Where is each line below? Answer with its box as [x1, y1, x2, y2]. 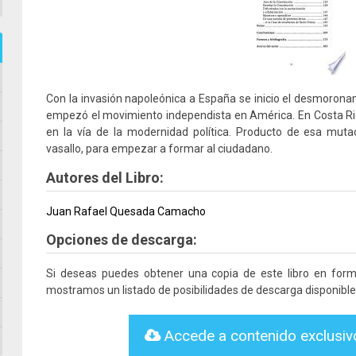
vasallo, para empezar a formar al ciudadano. [46, 142, 273, 155]
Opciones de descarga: [46, 231, 197, 248]
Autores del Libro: [46, 169, 164, 186]
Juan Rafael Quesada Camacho [46, 205, 206, 218]
